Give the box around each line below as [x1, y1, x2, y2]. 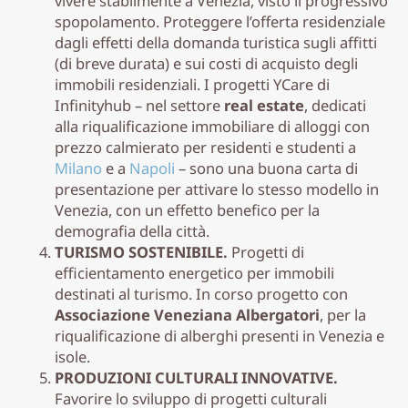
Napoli [129, 157, 175, 178]
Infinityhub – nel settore [55, 94, 224, 116]
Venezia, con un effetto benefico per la [55, 199, 320, 220]
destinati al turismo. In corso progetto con [55, 282, 348, 304]
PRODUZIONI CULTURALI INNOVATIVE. [55, 366, 338, 388]
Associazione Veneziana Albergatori [55, 303, 320, 325]
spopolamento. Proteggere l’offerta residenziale [55, 10, 385, 32]
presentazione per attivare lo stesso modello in [55, 178, 379, 199]
